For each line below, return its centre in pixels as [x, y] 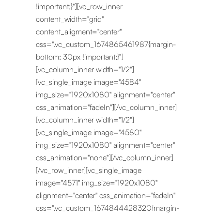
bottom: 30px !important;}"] [80, 57]
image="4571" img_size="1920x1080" [97, 183]
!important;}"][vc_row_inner [79, 6]
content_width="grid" [70, 19]
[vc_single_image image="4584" [88, 82]
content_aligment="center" [79, 31]
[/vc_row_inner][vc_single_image [89, 170]
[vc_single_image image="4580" [89, 132]
